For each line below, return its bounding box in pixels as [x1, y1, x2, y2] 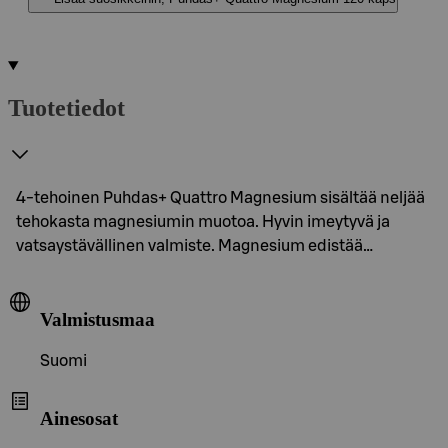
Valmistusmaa [40, 308, 155, 330]
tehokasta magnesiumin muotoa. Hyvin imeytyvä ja [16, 213, 390, 230]
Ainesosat [40, 407, 118, 429]
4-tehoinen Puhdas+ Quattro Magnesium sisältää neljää [16, 189, 425, 206]
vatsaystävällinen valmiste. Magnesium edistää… [16, 237, 373, 254]
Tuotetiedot [8, 94, 125, 121]
